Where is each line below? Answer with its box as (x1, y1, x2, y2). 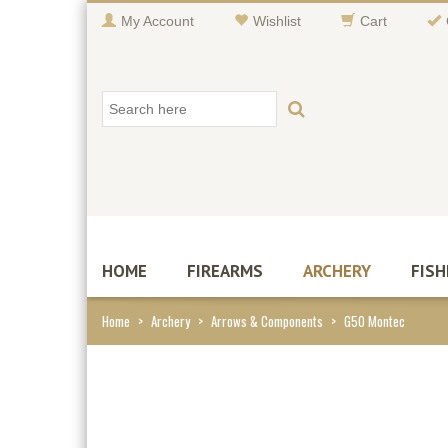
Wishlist (253, 13, 301, 29)
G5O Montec (344, 311, 405, 331)
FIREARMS (187, 260, 263, 282)
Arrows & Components (211, 311, 323, 331)
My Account (121, 13, 194, 29)
